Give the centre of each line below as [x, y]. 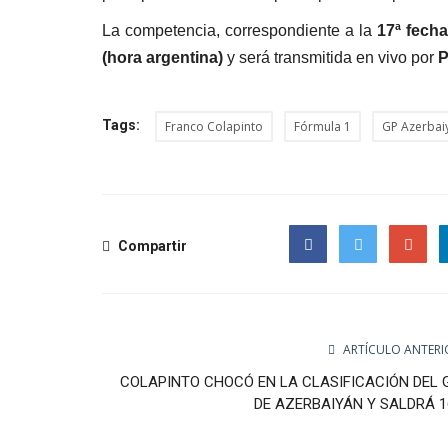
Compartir [151, 245]
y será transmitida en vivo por [330, 57]
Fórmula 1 [322, 126]
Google [414, 281]
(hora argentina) [162, 57]
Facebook [322, 281]
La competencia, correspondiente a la [239, 30]
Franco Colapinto [214, 126]
